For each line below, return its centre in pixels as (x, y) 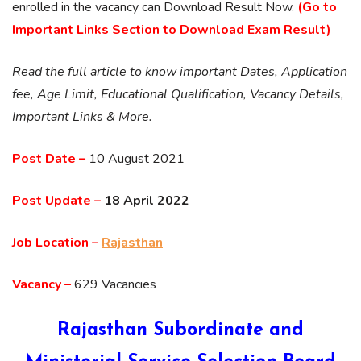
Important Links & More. (82, 117)
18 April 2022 (147, 201)
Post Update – (56, 201)
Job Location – (55, 243)
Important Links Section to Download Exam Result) (172, 30)
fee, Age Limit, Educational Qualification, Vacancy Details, (178, 94)
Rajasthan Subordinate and (180, 331)
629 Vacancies (114, 284)
